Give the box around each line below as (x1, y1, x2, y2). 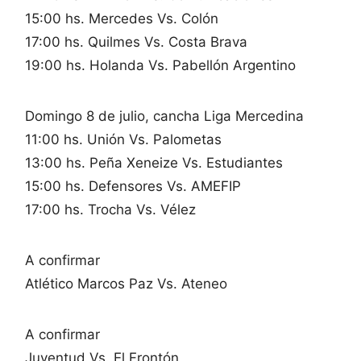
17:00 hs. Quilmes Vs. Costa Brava (25, 34, 247, 50)
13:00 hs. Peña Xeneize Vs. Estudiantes (25, 155, 283, 171)
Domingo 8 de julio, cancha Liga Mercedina (25, 108, 304, 124)
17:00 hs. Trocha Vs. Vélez (25, 201, 196, 218)
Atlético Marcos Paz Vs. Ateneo (25, 276, 227, 292)
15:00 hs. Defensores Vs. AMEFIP (25, 178, 241, 194)
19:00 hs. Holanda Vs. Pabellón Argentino (25, 57, 296, 73)
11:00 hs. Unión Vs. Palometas (25, 131, 222, 147)
